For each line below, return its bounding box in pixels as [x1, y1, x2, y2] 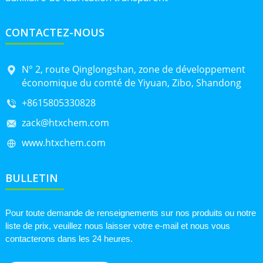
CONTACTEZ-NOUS [5, 25, 104, 40]
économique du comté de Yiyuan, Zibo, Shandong [21, 76, 241, 89]
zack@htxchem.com [21, 116, 109, 129]
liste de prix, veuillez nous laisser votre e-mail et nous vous [5, 221, 230, 231]
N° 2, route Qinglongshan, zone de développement [21, 62, 245, 76]
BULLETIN [5, 171, 58, 186]
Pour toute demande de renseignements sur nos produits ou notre [5, 208, 256, 218]
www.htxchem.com [21, 136, 106, 149]
